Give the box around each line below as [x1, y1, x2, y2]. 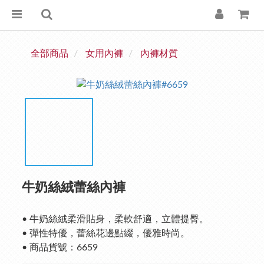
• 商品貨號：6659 [22, 242, 98, 252]
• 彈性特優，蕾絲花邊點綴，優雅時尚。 [22, 228, 190, 238]
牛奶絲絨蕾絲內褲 [22, 180, 126, 194]
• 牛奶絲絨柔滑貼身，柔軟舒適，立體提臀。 [22, 214, 209, 224]
